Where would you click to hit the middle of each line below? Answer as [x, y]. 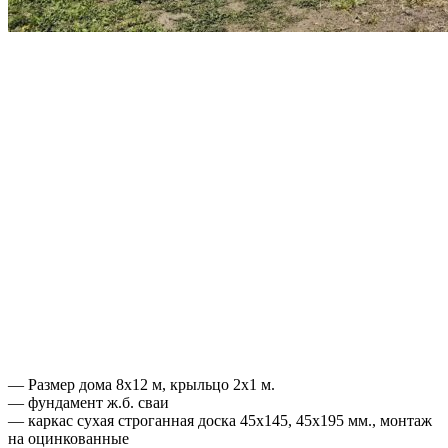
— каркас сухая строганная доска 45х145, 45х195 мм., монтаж [220, 420]
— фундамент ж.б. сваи [88, 402]
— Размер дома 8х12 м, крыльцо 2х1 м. [141, 384]
